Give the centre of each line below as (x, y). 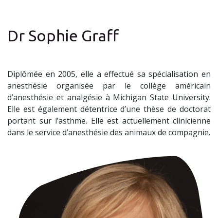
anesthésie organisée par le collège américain (109, 85)
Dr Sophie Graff (63, 35)
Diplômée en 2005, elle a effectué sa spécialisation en (109, 74)
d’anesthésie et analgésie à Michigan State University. (109, 97)
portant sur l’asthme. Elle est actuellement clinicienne (109, 120)
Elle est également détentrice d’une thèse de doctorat (109, 109)
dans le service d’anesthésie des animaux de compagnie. (109, 132)
